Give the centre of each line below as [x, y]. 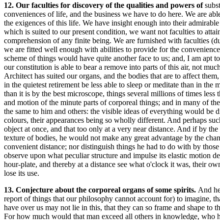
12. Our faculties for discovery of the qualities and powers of [104, 5]
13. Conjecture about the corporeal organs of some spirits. [101, 190]
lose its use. [22, 173]
